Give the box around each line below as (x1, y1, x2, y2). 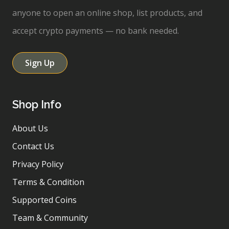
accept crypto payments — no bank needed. (12, 25, 179, 37)
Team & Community (12, 212, 88, 224)
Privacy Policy (12, 158, 63, 170)
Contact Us (12, 141, 54, 152)
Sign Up (25, 57, 55, 69)
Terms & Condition (12, 176, 84, 188)
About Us (12, 123, 48, 134)
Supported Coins (12, 194, 77, 206)
